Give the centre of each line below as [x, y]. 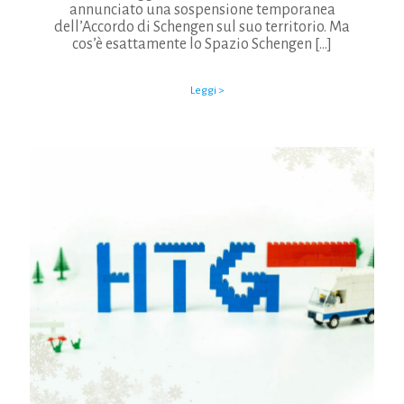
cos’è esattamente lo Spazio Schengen [192, 44]
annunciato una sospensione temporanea [202, 10]
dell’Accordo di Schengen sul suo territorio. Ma [202, 27]
